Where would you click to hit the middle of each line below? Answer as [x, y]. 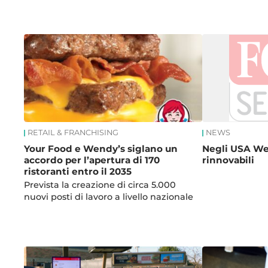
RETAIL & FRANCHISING [73, 133]
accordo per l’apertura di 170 [92, 160]
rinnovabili [229, 160]
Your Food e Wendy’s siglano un [101, 148]
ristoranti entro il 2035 [78, 171]
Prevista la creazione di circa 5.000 [100, 185]
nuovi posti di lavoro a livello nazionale [109, 197]
